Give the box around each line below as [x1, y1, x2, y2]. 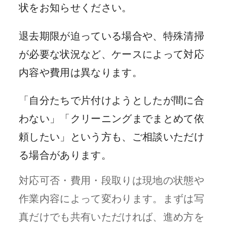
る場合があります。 [19, 148, 112, 161]
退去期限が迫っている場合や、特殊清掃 [19, 29, 205, 42]
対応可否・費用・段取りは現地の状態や [19, 174, 205, 186]
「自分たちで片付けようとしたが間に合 [19, 94, 205, 106]
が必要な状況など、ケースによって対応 [19, 48, 205, 60]
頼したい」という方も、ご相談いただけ [19, 130, 205, 143]
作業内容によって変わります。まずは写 [19, 192, 205, 205]
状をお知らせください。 [19, 2, 132, 14]
